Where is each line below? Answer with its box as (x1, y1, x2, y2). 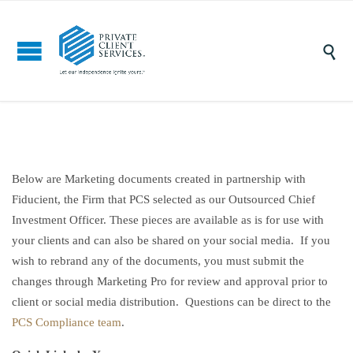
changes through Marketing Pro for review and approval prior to (12, 275, 328, 288)
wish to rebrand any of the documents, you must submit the (12, 255, 304, 267)
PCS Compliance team (12, 316, 121, 329)
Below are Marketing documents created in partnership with (12, 173, 306, 185)
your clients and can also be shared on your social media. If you (12, 234, 330, 247)
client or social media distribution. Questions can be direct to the (12, 295, 331, 308)
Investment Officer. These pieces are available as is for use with (12, 214, 324, 226)
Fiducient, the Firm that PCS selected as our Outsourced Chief (12, 193, 315, 206)
